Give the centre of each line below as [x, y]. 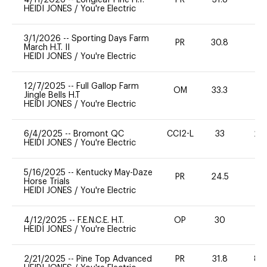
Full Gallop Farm [108, 86]
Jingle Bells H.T [52, 95]
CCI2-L [180, 134]
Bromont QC [99, 134]
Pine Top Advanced [114, 259]
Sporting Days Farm [110, 38]
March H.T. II [47, 47]
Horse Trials [47, 181]
